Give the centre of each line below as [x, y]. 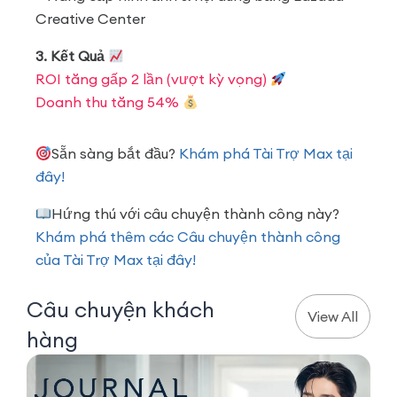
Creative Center [90, 19]
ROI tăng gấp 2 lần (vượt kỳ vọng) [153, 79]
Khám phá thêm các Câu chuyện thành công [188, 237]
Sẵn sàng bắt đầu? [116, 154]
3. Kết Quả [72, 56]
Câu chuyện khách [121, 310]
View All [332, 317]
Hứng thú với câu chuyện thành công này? [196, 214]
